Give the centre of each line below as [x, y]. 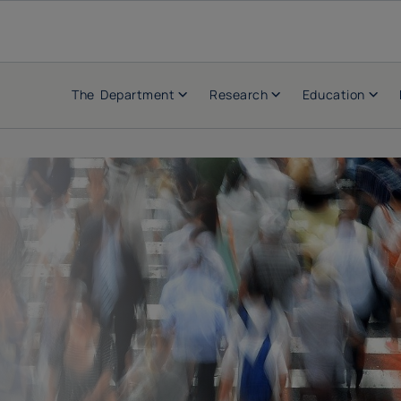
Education [333, 94]
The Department [124, 94]
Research [239, 94]
